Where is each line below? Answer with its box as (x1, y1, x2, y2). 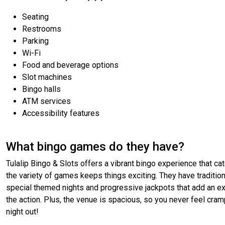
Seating (22, 12, 49, 22)
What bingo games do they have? (6, 140, 184, 154)
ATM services (22, 96, 71, 106)
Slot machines (22, 72, 72, 82)
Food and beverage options (22, 60, 119, 70)
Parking (22, 36, 49, 46)
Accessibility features (22, 108, 99, 119)
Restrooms (22, 24, 61, 34)
